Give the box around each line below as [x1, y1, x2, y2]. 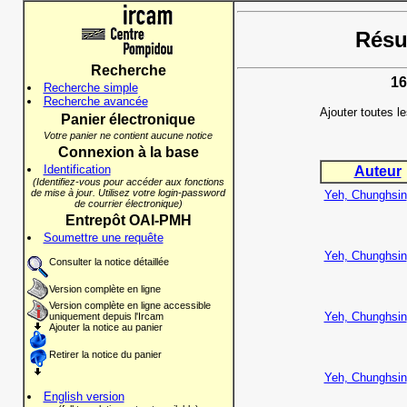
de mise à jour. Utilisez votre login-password [31, 187, 225, 198]
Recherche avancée [43, 94, 148, 108]
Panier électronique [61, 112, 195, 127]
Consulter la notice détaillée [48, 256, 169, 267]
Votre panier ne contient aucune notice [44, 130, 213, 141]
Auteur [353, 164, 402, 180]
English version [43, 390, 124, 403]
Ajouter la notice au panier [48, 322, 163, 333]
